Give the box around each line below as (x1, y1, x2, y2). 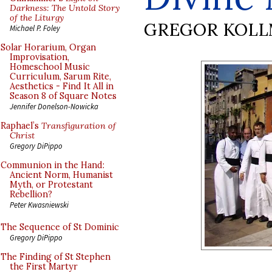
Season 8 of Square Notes (10, 90, 117, 101)
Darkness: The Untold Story (10, 2, 120, 13)
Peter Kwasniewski (10, 200, 69, 209)
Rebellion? (10, 189, 52, 200)
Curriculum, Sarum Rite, (10, 71, 111, 82)
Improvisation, (10, 52, 69, 63)
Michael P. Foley (10, 23, 60, 33)
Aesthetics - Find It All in (10, 81, 114, 92)
